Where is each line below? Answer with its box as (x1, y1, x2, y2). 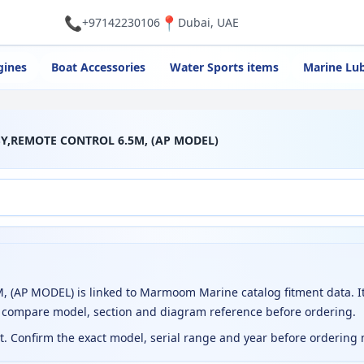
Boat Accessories (50, 59, 145, 75)
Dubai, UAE (177, 14, 239, 30)
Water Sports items (169, 59, 279, 75)
